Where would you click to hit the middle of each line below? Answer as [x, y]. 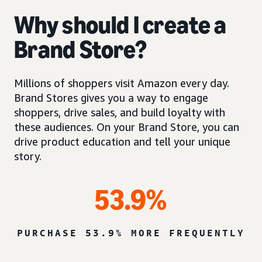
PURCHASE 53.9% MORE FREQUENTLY [131, 232]
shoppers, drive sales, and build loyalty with [120, 112]
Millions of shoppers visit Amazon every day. [122, 83]
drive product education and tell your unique [122, 141]
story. [28, 156]
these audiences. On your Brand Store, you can [127, 127]
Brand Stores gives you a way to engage [111, 97]
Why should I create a [120, 25]
